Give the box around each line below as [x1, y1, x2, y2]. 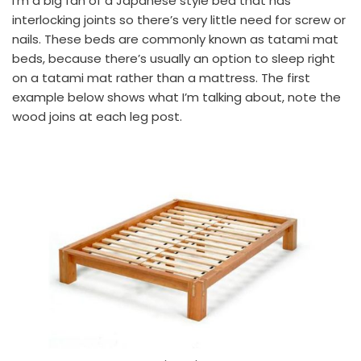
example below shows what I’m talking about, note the [12, 89, 341, 106]
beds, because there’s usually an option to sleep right [12, 50, 335, 68]
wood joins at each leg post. [12, 108, 182, 126]
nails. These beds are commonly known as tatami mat [12, 31, 338, 48]
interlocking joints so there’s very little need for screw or [12, 11, 346, 29]
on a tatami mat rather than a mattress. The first [12, 69, 310, 87]
